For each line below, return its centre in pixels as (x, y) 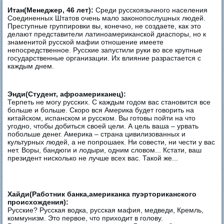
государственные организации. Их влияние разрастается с (104, 58)
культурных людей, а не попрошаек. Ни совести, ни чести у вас (111, 142)
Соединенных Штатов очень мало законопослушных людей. (107, 18)
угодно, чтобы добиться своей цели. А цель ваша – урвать (103, 126)
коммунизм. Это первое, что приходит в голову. (85, 218)
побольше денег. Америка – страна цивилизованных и (97, 134)
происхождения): (38, 202)
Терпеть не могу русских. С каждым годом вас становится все (109, 102)
